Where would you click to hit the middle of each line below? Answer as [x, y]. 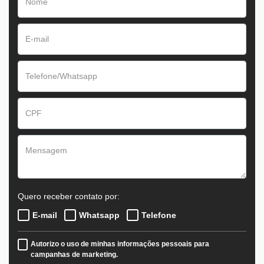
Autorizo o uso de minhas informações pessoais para [120, 244]
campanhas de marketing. [74, 254]
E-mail [45, 215]
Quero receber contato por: [69, 196]
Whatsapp [99, 215]
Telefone [159, 215]
